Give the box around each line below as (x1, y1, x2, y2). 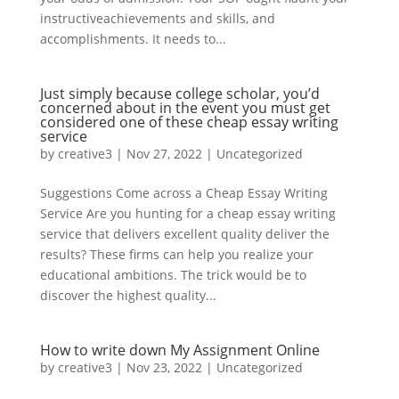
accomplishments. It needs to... (39, 29, 226, 47)
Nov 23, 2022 (126, 358, 202, 376)
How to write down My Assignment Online (39, 339, 320, 360)
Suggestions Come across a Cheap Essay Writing (39, 183, 328, 201)
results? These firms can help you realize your (39, 245, 313, 263)
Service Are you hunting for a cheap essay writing (39, 204, 336, 222)
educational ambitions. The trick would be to (39, 265, 306, 283)
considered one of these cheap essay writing (39, 111, 338, 132)
